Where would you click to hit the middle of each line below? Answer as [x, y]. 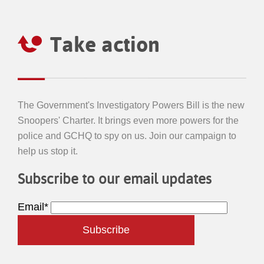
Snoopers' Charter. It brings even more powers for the [128, 120]
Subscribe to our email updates [115, 179]
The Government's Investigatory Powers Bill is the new [131, 105]
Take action [105, 44]
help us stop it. [48, 151]
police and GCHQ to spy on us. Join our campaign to [127, 136]
